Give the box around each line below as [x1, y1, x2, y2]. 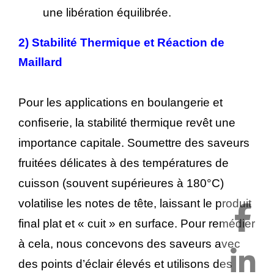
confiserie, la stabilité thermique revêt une [18, 116, 235, 130]
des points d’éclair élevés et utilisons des [18, 257, 232, 271]
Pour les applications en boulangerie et [18, 96, 223, 109]
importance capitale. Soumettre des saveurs [18, 136, 250, 150]
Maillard [18, 55, 62, 68]
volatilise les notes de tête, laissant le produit [18, 197, 251, 210]
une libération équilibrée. [43, 6, 171, 19]
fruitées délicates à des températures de [18, 157, 229, 170]
